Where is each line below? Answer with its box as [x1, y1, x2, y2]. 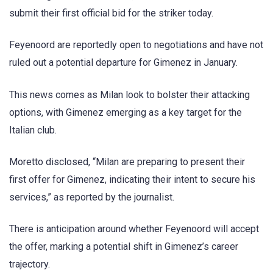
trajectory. [9, 258, 50, 270]
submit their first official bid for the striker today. [9, 7, 213, 19]
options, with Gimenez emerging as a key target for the [9, 106, 242, 118]
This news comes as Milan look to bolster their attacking [9, 88, 250, 101]
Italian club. [9, 124, 57, 136]
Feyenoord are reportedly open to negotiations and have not [9, 39, 263, 51]
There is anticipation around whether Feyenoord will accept [9, 222, 259, 235]
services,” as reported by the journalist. [9, 191, 174, 203]
